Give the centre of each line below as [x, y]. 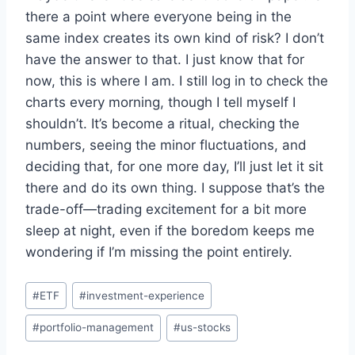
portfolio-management [97, 328]
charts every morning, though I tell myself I [160, 103]
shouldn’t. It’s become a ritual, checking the [162, 124]
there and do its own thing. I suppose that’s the [175, 188]
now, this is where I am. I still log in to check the [177, 81]
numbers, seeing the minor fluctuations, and [166, 145]
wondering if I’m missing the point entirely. [159, 252]
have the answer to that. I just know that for [165, 60]
